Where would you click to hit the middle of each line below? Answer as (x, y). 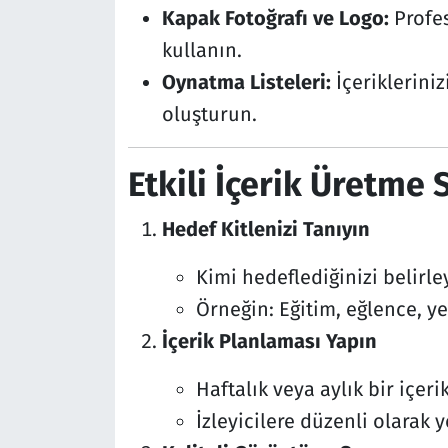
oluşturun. (209, 113)
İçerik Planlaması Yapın (269, 341)
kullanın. (201, 49)
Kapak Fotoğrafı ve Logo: (275, 17)
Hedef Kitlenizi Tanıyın (265, 229)
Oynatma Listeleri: (246, 81)
